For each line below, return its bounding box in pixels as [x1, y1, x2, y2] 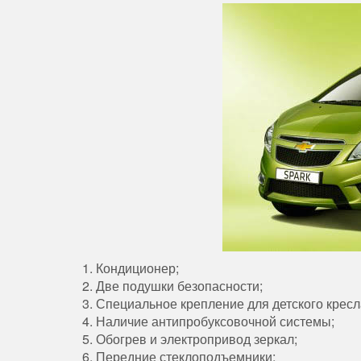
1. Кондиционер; [82, 259, 179, 278]
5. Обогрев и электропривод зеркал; [82, 330, 297, 349]
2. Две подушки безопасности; [82, 276, 263, 296]
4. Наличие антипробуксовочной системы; [82, 312, 334, 331]
